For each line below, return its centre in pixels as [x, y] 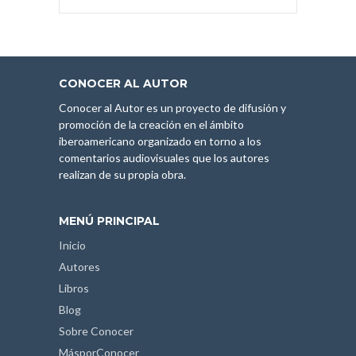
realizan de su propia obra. [122, 174]
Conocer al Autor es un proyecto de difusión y [172, 108]
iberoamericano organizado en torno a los [160, 141]
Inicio [72, 245]
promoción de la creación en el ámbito [151, 124]
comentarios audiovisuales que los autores [164, 158]
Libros [74, 288]
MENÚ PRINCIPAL [109, 221]
